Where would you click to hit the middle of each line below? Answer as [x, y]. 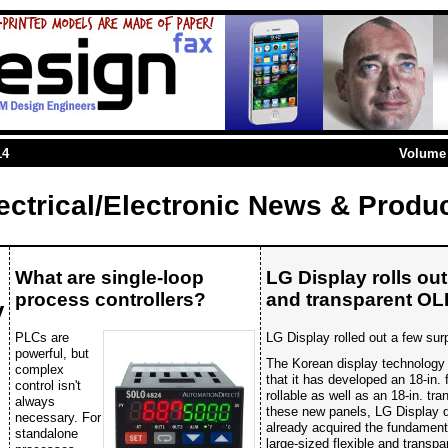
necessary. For [58, 417]
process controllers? [110, 299]
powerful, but [52, 353]
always [35, 401]
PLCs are [42, 337]
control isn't [48, 385]
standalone [46, 433]
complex [39, 369]
